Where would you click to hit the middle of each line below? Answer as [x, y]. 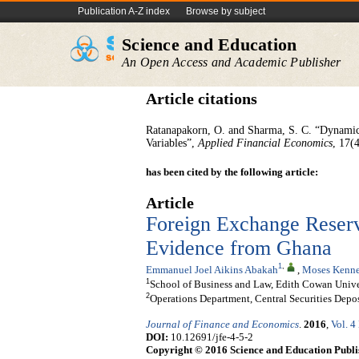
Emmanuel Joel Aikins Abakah [212, 269]
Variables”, [172, 143]
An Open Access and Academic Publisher [232, 62]
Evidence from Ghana [239, 248]
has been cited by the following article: [232, 172]
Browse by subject [226, 11]
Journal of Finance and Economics [222, 325]
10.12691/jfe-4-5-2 [211, 337]
